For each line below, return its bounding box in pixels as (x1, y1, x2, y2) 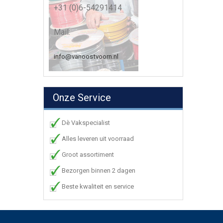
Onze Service (53, 92, 111, 104)
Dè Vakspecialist (62, 119, 110, 126)
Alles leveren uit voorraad (62, 135, 134, 142)
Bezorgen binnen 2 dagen (62, 167, 135, 174)
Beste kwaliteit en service (62, 183, 134, 190)
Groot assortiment (62, 151, 114, 158)
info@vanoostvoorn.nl (54, 53, 118, 60)
